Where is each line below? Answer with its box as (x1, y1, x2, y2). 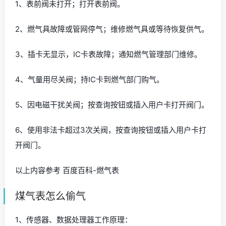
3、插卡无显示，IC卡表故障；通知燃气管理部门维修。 (15, 49, 202, 59)
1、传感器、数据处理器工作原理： (15, 214, 132, 224)
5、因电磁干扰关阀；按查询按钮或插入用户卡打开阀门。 (15, 99, 209, 109)
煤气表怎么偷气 (15, 190, 86, 202)
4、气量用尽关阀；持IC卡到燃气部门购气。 (15, 74, 164, 84)
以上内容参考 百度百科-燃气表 (15, 165, 119, 175)
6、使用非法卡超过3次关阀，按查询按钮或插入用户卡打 (15, 125, 206, 135)
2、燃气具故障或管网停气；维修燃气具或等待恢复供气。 (15, 24, 209, 34)
